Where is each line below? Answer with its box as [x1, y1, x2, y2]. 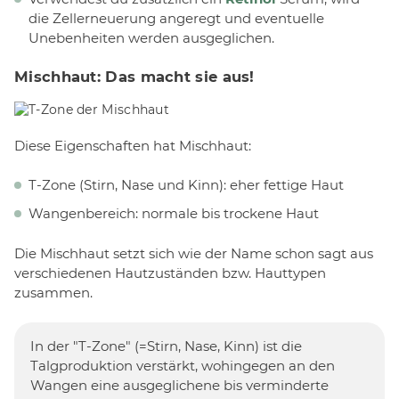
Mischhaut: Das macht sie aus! [14, 68, 255, 86]
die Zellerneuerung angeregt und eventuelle [28, 9, 324, 27]
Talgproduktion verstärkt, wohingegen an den [30, 357, 335, 375]
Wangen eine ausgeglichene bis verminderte [30, 377, 329, 395]
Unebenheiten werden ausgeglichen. [28, 28, 274, 46]
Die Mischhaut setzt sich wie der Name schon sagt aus [14, 244, 373, 262]
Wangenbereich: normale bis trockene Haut [28, 205, 319, 223]
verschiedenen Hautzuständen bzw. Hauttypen [14, 264, 326, 281]
